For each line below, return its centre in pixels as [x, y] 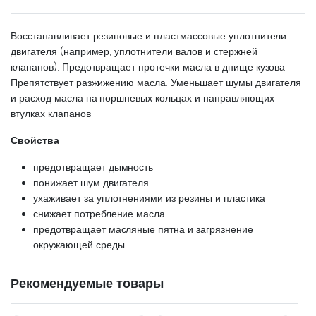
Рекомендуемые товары [87, 283]
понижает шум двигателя [91, 182]
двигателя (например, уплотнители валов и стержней [134, 51]
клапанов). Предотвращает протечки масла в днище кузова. [149, 67]
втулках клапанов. [52, 113]
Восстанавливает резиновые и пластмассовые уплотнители [149, 36]
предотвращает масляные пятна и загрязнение [143, 229]
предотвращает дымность [93, 167]
